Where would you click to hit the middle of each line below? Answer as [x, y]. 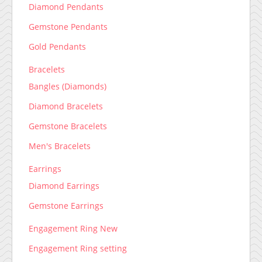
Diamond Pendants [66, 7]
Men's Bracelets [60, 146]
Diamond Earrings [64, 186]
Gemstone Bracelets [68, 126]
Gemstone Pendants [68, 27]
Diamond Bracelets [66, 106]
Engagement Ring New [73, 229]
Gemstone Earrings [66, 206]
